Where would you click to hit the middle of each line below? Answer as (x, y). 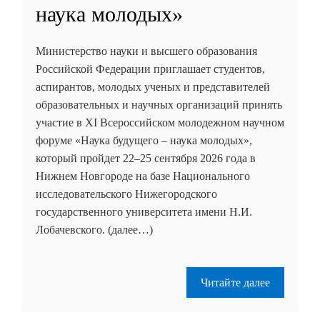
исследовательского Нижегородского (126, 194)
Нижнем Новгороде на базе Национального (143, 176)
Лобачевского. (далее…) (94, 229)
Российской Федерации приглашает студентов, (150, 69)
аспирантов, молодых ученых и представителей (153, 86)
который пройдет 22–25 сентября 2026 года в (146, 158)
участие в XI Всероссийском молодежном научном (160, 122)
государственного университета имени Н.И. (144, 211)
